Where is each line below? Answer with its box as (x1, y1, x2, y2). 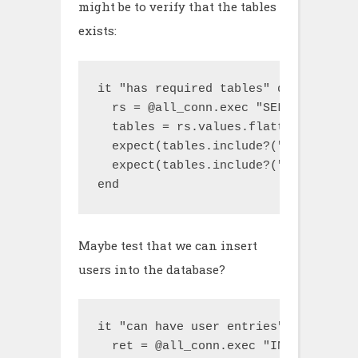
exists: (78, 22, 117, 38)
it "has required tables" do (97, 82, 292, 96)
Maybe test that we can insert (78, 237, 257, 253)
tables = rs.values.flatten (97, 120, 299, 134)
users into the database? (78, 261, 225, 277)
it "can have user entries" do (97, 320, 306, 334)
